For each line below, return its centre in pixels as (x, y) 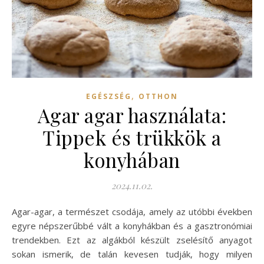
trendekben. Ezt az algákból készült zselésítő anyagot (132, 240)
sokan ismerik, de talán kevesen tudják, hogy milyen (132, 254)
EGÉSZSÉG (109, 96)
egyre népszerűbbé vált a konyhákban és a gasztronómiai (132, 225)
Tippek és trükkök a (132, 137)
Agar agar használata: (132, 115)
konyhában (132, 159)
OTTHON (158, 96)
